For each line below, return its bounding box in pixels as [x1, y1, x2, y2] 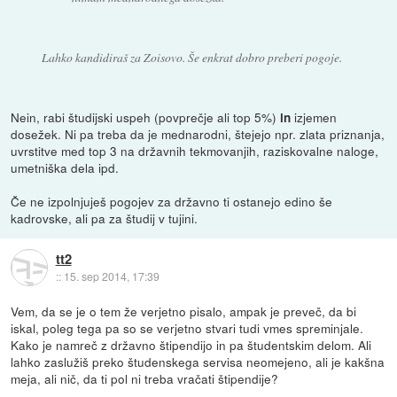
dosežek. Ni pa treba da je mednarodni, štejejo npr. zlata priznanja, [11, 125, 385, 144]
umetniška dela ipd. [11, 159, 120, 177]
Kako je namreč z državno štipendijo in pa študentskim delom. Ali [11, 336, 372, 354]
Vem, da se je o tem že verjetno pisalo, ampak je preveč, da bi [11, 302, 357, 321]
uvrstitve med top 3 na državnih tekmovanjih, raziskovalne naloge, [11, 142, 379, 160]
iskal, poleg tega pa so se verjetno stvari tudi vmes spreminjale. [11, 319, 364, 338]
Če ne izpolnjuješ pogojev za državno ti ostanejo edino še [11, 192, 333, 211]
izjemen [291, 108, 338, 127]
